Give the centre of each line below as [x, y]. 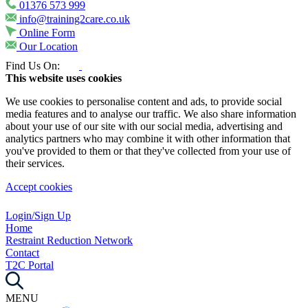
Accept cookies [39, 187]
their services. [35, 164]
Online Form [47, 33]
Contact [22, 253]
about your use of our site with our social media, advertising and [144, 126]
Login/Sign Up [38, 216]
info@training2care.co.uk [75, 19]
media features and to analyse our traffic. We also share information [151, 114]
